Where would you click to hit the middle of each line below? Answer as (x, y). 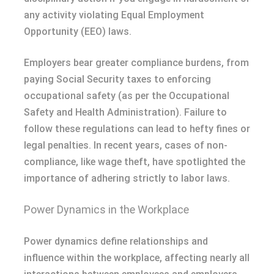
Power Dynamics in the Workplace (106, 209)
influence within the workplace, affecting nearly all (137, 257)
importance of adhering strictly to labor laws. (127, 178)
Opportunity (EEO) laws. (78, 31)
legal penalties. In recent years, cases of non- (126, 145)
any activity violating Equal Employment (114, 15)
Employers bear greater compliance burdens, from (136, 62)
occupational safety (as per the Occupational (127, 95)
